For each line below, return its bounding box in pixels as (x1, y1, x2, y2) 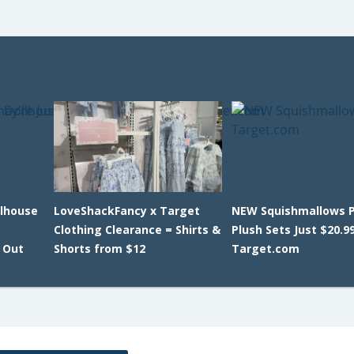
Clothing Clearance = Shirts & (53, 222, 220, 237)
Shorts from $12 (53, 241, 145, 256)
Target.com (232, 241, 300, 256)
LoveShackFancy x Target (53, 203, 200, 218)
